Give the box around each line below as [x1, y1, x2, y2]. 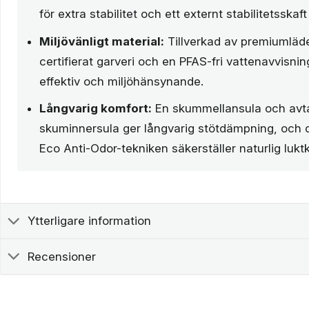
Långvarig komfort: [39, 101, 152, 115]
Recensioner [28, 249, 97, 263]
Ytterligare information [28, 214, 152, 228]
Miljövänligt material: [39, 34, 164, 48]
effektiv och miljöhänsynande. [39, 74, 203, 88]
